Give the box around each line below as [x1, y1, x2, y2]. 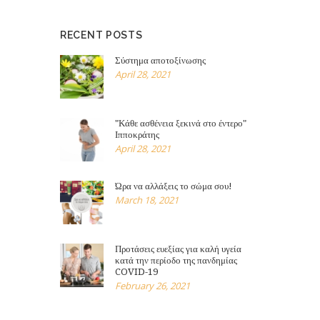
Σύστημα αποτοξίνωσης [115, 55, 206, 66]
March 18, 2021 [115, 193, 179, 206]
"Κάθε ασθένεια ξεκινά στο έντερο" [115, 118, 247, 129]
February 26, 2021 [115, 279, 191, 292]
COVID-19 [115, 266, 159, 278]
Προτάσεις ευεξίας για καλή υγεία [115, 244, 242, 255]
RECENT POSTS [60, 29, 143, 41]
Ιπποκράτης [115, 129, 160, 141]
